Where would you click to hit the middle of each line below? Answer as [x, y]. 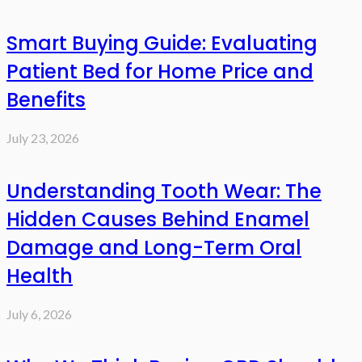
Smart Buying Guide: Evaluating [162, 43]
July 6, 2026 [39, 314]
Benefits [46, 99]
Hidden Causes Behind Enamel [158, 219]
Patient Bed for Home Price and [160, 71]
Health [40, 276]
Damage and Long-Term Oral [154, 247]
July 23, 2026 [43, 137]
